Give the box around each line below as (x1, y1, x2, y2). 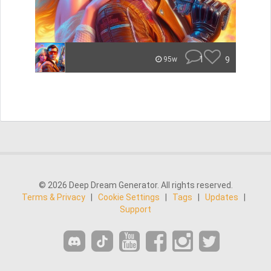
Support (120, 204, 151, 214)
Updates (205, 192, 238, 202)
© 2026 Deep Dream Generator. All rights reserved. (38, 180, 233, 190)
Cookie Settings (98, 192, 160, 202)
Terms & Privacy (22, 192, 85, 202)
